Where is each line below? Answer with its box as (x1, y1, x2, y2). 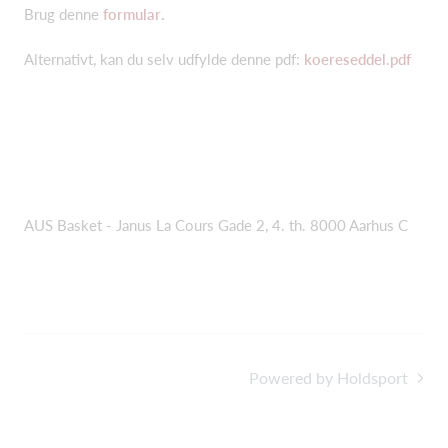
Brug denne (24, 4, 103, 23)
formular (103, 4, 161, 23)
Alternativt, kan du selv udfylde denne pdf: (24, 49, 304, 68)
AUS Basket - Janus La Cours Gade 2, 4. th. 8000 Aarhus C (24, 216, 408, 234)
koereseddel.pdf (304, 49, 411, 68)
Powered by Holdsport (249, 367, 408, 387)
